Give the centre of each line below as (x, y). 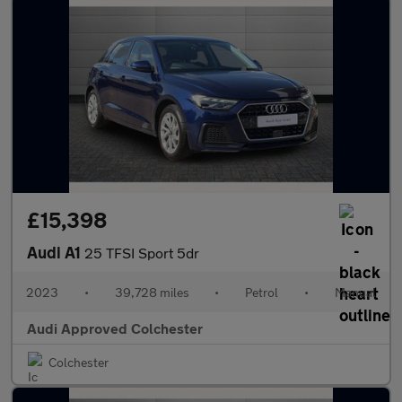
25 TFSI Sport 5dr (142, 253)
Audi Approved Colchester (115, 328)
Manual (355, 292)
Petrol (262, 292)
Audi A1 (56, 252)
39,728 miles (152, 292)
